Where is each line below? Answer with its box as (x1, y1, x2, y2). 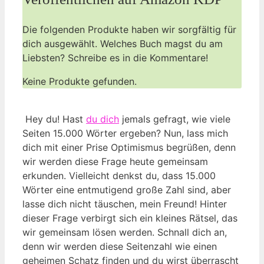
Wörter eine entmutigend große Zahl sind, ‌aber (22, 183, 231, 196)
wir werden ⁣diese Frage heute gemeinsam (22, 155, 208, 167)
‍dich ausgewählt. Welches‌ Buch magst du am (22, 37, 223, 49)
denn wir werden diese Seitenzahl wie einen (22, 240, 217, 252)
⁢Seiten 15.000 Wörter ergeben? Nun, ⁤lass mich (22, 127, 228, 139)
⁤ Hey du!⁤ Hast (22, 113, 86, 125)
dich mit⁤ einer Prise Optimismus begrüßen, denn (22, 141, 236, 153)
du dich (86, 113, 119, 125)
